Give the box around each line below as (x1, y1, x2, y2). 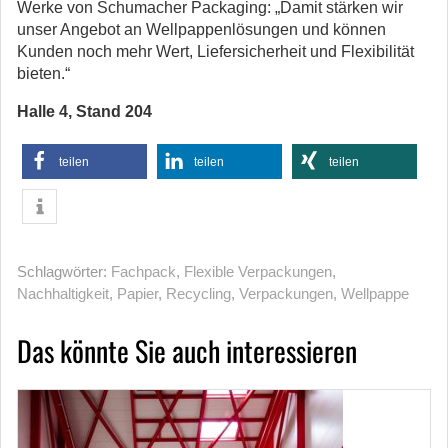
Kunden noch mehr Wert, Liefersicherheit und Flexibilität (17, 43, 414, 60)
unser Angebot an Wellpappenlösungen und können (17, 21, 386, 38)
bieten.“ (17, 65, 70, 82)
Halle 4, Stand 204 (17, 103, 152, 120)
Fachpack (111, 263, 176, 280)
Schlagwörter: (17, 263, 111, 280)
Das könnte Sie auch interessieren (17, 330, 357, 371)
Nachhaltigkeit (17, 285, 109, 302)
